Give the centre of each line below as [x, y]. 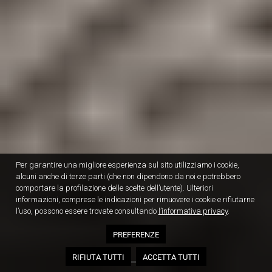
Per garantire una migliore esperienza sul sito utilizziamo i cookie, [127, 165]
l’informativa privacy [193, 211]
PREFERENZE [136, 234]
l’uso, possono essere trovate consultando [87, 211]
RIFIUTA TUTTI [98, 257]
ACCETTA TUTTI [171, 257]
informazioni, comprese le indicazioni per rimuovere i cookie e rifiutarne [135, 200]
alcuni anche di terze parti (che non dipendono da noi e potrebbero [128, 177]
